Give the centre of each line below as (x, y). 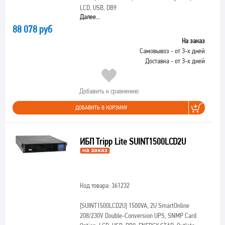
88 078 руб (32, 29)
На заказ (193, 41)
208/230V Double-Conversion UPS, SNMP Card (138, 215)
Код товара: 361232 (104, 185)
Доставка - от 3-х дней (175, 61)
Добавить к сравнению (109, 91)
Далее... (90, 17)
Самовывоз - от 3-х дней (172, 51)
